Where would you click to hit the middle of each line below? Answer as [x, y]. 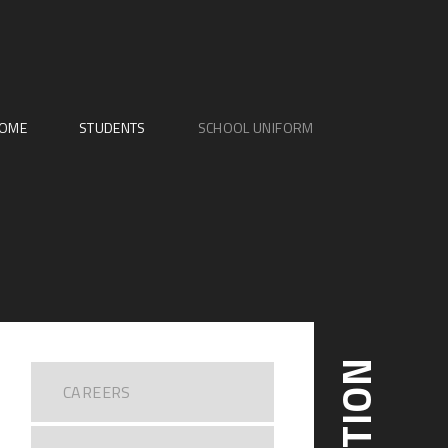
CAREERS [97, 391]
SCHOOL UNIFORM [255, 128]
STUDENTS [112, 128]
